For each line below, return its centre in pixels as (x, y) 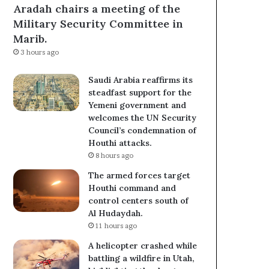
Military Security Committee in (98, 24)
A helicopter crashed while (143, 246)
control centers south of (139, 201)
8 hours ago (115, 156)
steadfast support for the (140, 93)
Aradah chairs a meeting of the (97, 9)
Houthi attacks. (120, 143)
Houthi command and (132, 188)
